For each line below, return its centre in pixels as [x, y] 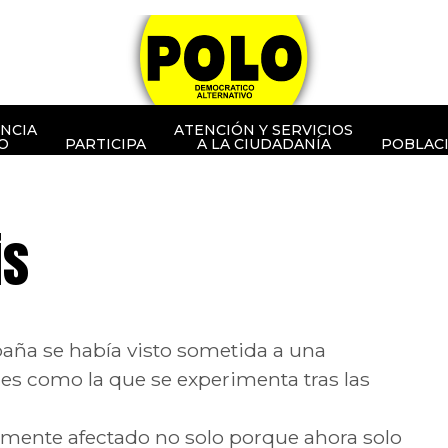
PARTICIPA [105, 144]
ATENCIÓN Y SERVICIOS [263, 130]
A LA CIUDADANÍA [263, 144]
